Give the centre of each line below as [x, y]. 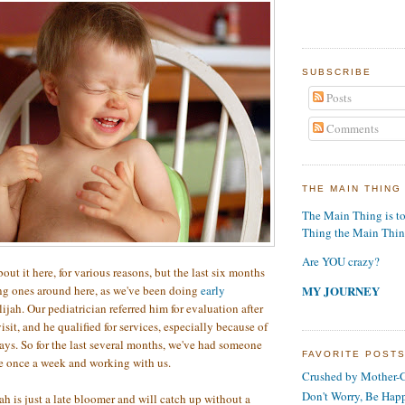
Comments [351, 128]
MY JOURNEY [341, 291]
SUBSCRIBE [337, 72]
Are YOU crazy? [341, 262]
